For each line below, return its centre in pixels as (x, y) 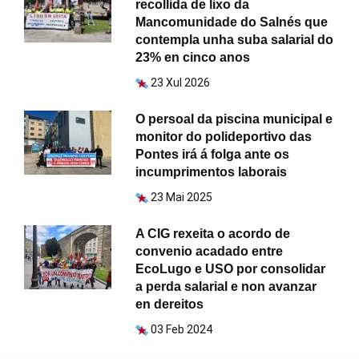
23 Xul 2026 (181, 82)
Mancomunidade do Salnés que (232, 22)
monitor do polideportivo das (224, 136)
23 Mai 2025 (182, 197)
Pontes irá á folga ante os (213, 154)
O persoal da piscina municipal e (234, 119)
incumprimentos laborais (212, 171)
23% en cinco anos (193, 57)
